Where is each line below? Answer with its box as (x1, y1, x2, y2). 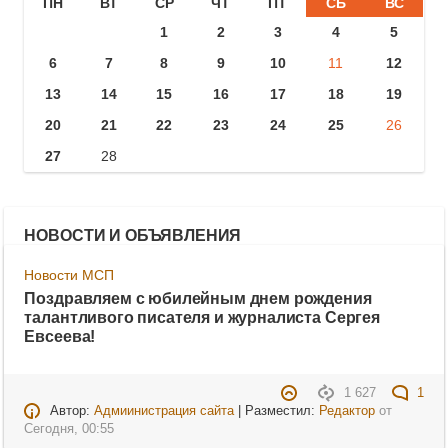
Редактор (318, 404, 375, 419)
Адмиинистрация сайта (93, 404, 234, 419)
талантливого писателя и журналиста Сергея (24, 308, 380, 327)
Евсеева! (24, 327, 96, 346)
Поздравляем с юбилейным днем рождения (24, 289, 372, 308)
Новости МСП (24, 266, 115, 283)
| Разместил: (233, 404, 319, 419)
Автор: (45, 404, 94, 419)
